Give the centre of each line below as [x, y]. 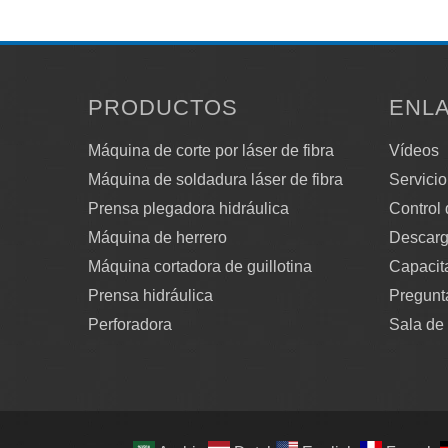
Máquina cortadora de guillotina [200, 266]
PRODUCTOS [163, 107]
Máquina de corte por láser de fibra [211, 150]
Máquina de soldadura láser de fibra [216, 179]
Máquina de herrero [158, 237]
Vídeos [414, 150]
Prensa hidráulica [151, 295]
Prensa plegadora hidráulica [189, 208]
